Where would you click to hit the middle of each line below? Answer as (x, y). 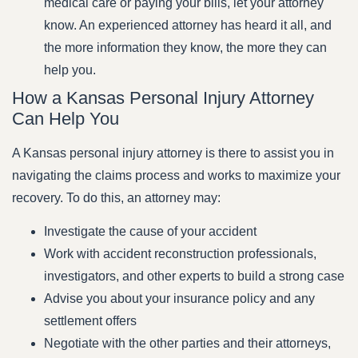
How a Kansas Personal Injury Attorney (163, 97)
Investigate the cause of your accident (150, 232)
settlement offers (90, 321)
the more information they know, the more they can (185, 47)
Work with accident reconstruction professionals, (180, 254)
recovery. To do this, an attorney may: (116, 197)
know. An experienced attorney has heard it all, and (188, 25)
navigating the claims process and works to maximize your (176, 175)
